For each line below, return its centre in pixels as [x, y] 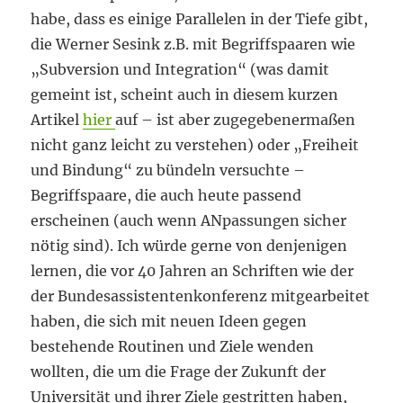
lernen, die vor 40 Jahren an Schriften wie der [193, 271]
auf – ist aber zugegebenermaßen [236, 120]
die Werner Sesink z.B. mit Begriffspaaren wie [193, 44]
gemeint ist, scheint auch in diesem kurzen [185, 94]
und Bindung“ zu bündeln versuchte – [168, 170]
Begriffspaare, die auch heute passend [166, 195]
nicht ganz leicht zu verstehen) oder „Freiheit [195, 145]
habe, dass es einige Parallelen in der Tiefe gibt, [200, 19]
